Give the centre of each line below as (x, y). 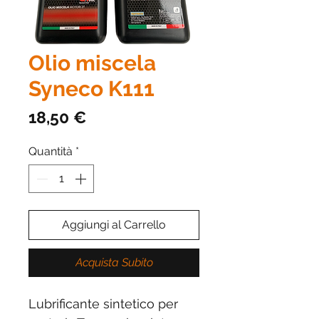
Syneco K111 (91, 89)
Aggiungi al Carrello (114, 225)
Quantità (51, 152)
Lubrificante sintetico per (103, 304)
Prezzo (111, 117)
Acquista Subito (114, 263)
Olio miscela (92, 63)
